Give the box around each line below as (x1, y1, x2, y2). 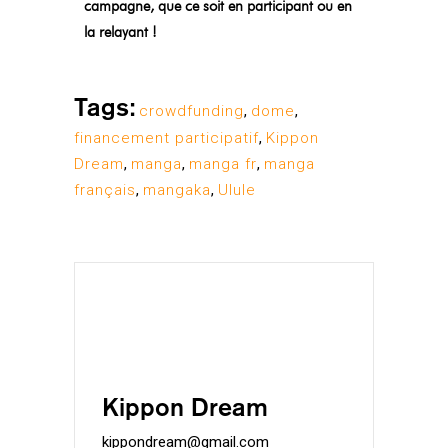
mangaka (143, 180, 211, 199)
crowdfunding (139, 101, 244, 120)
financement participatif (74, 128, 259, 147)
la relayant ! (84, 22, 157, 41)
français (74, 180, 136, 199)
